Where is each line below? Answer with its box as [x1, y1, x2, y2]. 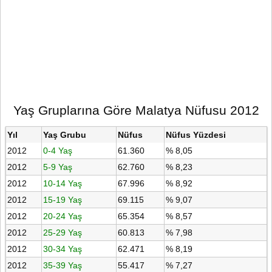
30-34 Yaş [42, 243, 82, 254]
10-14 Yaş [42, 178, 82, 188]
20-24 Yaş [42, 211, 82, 221]
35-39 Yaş [42, 260, 82, 270]
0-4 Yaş [42, 145, 72, 155]
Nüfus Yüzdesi [165, 129, 226, 140]
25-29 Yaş [42, 227, 82, 237]
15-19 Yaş [42, 194, 82, 205]
